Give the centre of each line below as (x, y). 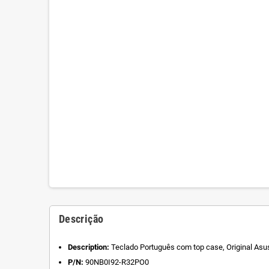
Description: (89, 247)
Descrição (81, 219)
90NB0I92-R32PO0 (116, 262)
